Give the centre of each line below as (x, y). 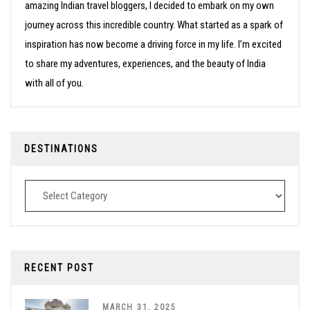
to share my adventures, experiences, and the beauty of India (145, 64)
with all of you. (54, 83)
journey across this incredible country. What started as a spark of (154, 25)
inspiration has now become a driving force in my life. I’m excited (153, 45)
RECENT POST (59, 268)
